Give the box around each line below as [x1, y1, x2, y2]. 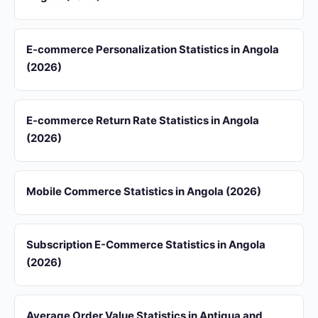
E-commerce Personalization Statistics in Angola [26, 43, 279, 56]
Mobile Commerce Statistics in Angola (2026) [26, 185, 261, 198]
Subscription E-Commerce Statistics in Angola [26, 238, 265, 251]
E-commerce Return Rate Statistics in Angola [26, 114, 259, 127]
